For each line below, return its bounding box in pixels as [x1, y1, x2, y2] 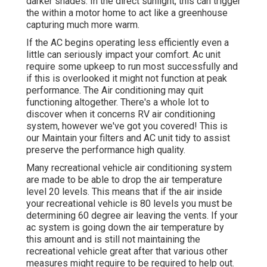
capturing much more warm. [26, 18, 139, 30]
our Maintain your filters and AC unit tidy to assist [26, 132, 230, 144]
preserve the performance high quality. [26, 144, 185, 156]
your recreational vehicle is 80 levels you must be [26, 197, 232, 209]
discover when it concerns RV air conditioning [26, 108, 215, 120]
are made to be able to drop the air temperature [26, 173, 222, 185]
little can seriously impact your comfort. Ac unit [26, 48, 221, 60]
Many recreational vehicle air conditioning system [26, 162, 232, 173]
